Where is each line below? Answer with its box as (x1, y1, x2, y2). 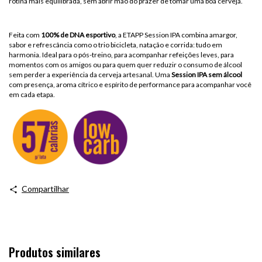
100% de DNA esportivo (41, 30, 115, 40)
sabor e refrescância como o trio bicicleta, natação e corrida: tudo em (9, 40, 222, 50)
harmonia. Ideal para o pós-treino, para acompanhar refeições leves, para (9, 50, 234, 60)
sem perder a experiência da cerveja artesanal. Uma (9, 70, 171, 80)
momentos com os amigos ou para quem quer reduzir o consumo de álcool (9, 60, 242, 70)
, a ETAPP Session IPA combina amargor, (115, 30, 237, 40)
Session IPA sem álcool (171, 70, 242, 80)
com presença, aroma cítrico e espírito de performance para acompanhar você (9, 80, 251, 89)
